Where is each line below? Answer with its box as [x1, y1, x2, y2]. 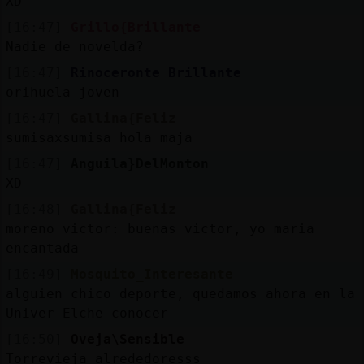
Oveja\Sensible [70, 331, 184, 347]
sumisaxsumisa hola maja [5, 129, 193, 145]
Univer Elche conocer [5, 305, 168, 321]
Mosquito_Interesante [70, 266, 233, 282]
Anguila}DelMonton [70, 155, 209, 171]
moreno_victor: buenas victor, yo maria [5, 220, 314, 236]
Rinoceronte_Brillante [70, 64, 241, 80]
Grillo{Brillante [70, 19, 201, 35]
